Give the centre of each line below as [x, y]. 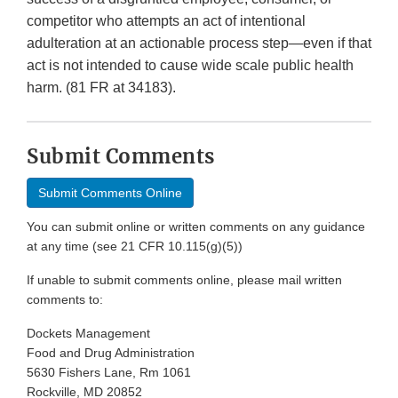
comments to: [65, 300]
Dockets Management [88, 334]
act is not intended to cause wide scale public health [190, 66]
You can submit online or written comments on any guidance [196, 227]
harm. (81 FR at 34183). [103, 88]
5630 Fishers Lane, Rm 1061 [109, 373]
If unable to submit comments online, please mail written [184, 280]
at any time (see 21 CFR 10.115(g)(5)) [135, 247]
